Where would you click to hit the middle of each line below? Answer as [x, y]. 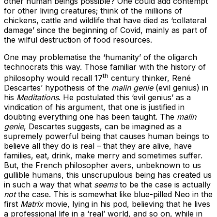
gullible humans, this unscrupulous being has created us [108, 175]
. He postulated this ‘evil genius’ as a [125, 98]
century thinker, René [150, 78]
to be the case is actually [164, 185]
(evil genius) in [181, 88]
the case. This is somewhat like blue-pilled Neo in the [114, 194]
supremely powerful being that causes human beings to [107, 136]
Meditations [38, 98]
